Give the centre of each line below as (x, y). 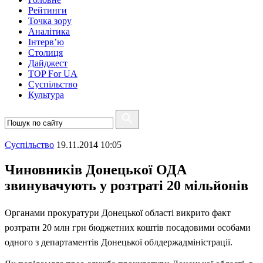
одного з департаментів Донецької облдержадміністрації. (119, 242)
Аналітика (49, 31)
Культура (46, 95)
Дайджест (48, 63)
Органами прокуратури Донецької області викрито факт (118, 213)
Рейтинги (48, 10)
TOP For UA (53, 74)
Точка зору (50, 21)
